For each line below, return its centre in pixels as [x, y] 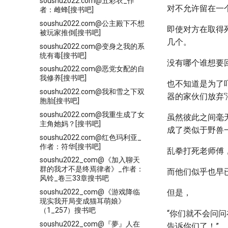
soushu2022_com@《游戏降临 [90, 192]
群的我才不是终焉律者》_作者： [92, 169]
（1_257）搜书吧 [68, 210]
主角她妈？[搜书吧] [70, 123]
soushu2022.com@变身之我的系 [92, 46]
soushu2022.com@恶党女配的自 [92, 69]
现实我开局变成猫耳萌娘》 [82, 201]
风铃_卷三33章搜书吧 [74, 178]
